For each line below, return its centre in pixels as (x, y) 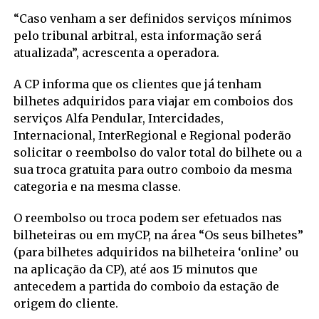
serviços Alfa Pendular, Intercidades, (118, 118)
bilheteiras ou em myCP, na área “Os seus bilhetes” (158, 235)
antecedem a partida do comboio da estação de (146, 286)
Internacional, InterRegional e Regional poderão (152, 135)
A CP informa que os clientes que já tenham (137, 84)
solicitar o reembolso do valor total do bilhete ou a (157, 152)
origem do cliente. (66, 303)
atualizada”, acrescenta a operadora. (116, 52)
